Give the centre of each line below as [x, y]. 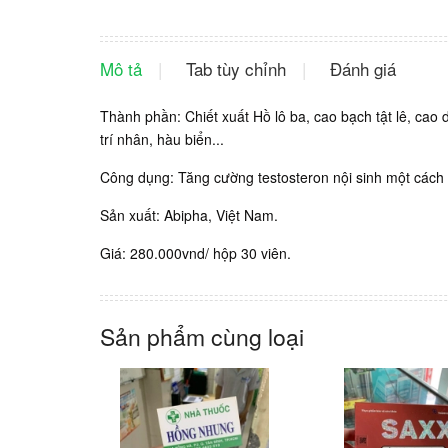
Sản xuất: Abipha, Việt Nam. [188, 214]
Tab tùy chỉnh [235, 68]
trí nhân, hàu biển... [161, 138]
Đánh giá [362, 68]
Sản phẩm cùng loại [201, 336]
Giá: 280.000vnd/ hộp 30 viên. [195, 252]
